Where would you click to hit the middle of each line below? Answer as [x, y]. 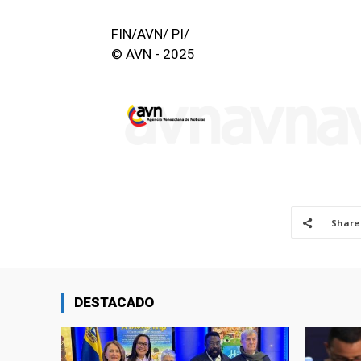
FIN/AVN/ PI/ [150, 33]
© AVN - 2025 [153, 54]
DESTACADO [114, 303]
